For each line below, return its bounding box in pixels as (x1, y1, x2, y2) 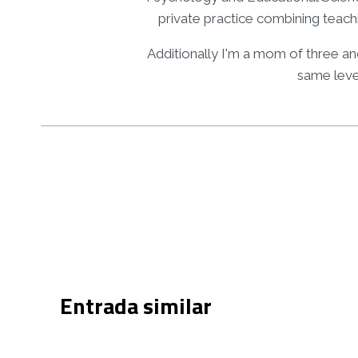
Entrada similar (60, 288, 212, 323)
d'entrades (40, 185, 145, 220)
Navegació (40, 156, 141, 191)
